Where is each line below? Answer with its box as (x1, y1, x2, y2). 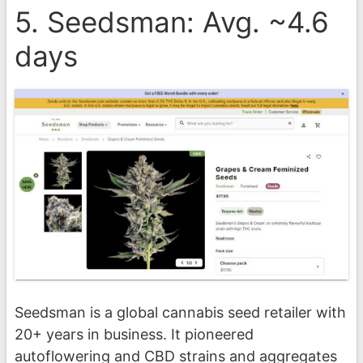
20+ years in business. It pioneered (15, 325, 254, 343)
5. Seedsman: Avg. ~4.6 (15, 4, 329, 39)
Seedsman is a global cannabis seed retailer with (15, 303, 346, 321)
